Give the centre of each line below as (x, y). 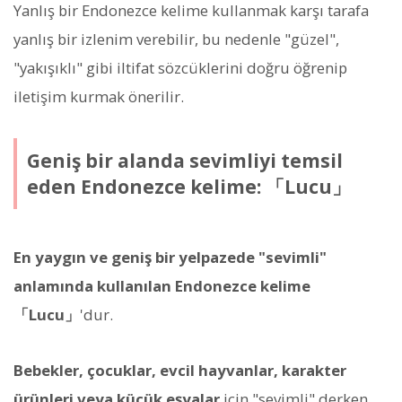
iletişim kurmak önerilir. (99, 97)
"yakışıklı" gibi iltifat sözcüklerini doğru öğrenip (180, 68)
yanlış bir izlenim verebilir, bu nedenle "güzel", (176, 39)
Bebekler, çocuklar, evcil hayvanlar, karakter (180, 371)
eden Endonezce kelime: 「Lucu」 (188, 186)
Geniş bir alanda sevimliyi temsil (184, 160)
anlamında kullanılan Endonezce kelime (162, 286)
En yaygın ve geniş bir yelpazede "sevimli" (170, 258)
